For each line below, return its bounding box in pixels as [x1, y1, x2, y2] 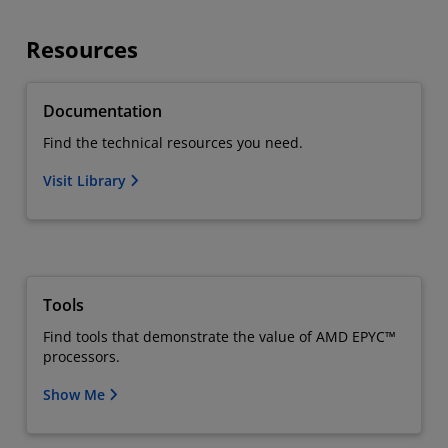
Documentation [43, 99, 162, 122]
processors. [43, 346, 120, 366]
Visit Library [43, 170, 130, 190]
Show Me [43, 384, 109, 404]
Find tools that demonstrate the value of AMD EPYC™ [43, 326, 396, 346]
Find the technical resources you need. [43, 132, 303, 152]
